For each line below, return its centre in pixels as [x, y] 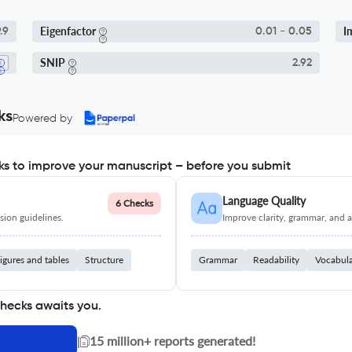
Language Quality [264, 201]
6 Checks [134, 203]
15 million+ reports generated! [172, 341]
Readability [276, 260]
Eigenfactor [68, 31]
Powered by [42, 119]
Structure [104, 260]
